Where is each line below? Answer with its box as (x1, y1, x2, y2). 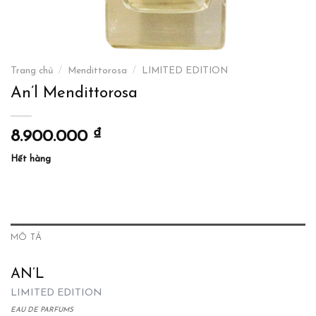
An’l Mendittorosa (11, 85, 138, 102)
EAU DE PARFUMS (11, 305, 73, 314)
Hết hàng (11, 154, 51, 164)
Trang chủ (11, 66, 53, 75)
